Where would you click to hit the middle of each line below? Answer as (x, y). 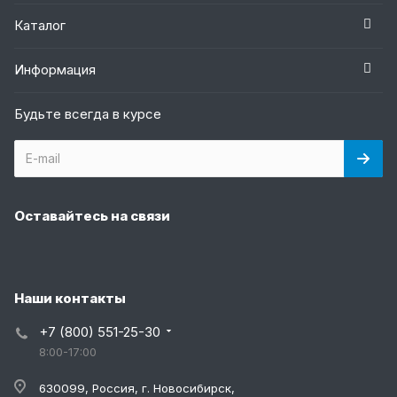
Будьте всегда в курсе (88, 113)
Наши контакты (70, 298)
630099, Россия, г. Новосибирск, (137, 388)
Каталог (40, 25)
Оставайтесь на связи (92, 215)
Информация (55, 69)
